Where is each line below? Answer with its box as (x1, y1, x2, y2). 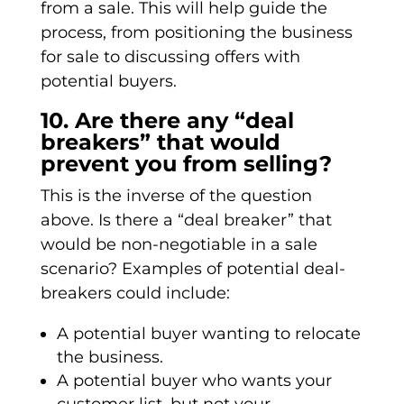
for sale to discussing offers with (40, 47, 300, 68)
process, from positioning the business (40, 23, 353, 43)
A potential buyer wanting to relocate (56, 324, 361, 344)
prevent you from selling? (40, 151, 332, 178)
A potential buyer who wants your (56, 371, 332, 391)
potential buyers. (40, 71, 181, 92)
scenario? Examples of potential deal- (40, 259, 345, 280)
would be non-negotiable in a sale (40, 234, 317, 255)
